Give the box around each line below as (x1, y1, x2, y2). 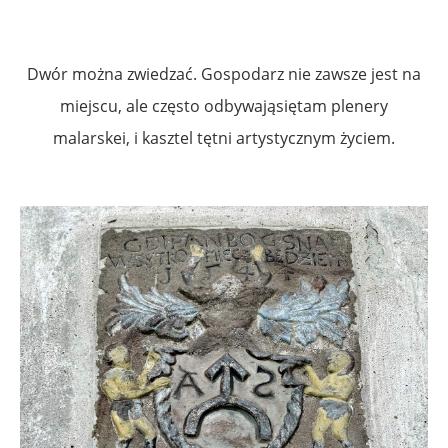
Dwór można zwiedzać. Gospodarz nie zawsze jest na (27, 62, 421, 85)
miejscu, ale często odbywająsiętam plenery (60, 94, 388, 117)
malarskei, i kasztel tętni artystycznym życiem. (53, 126, 395, 149)
